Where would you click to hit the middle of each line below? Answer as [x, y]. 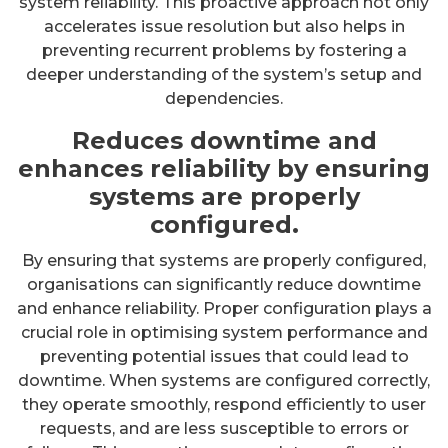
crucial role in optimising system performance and [224, 332]
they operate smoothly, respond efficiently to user [224, 404]
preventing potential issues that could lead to [224, 356]
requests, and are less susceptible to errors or [224, 428]
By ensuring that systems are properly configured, [224, 260]
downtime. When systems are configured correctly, [224, 380]
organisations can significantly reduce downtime [224, 284]
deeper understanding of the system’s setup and [224, 74]
